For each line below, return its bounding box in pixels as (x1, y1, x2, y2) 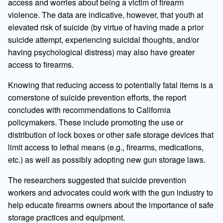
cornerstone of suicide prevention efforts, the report (8, 92, 186, 103)
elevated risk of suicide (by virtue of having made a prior (8, 21, 204, 33)
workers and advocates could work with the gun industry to (8, 187, 213, 198)
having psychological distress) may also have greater (8, 46, 195, 58)
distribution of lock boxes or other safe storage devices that (8, 129, 214, 140)
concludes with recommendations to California (8, 104, 171, 115)
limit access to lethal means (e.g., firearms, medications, (8, 141, 204, 153)
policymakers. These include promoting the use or (8, 116, 183, 128)
